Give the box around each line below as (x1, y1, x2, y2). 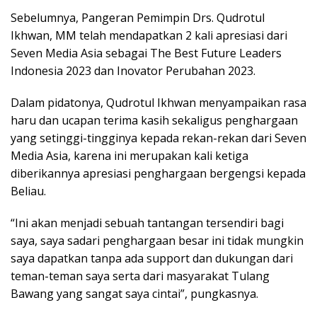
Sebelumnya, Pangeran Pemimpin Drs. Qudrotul (11, 9, 265, 25)
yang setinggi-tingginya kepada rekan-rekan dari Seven (11, 129, 306, 146)
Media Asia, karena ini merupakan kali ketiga (11, 147, 248, 163)
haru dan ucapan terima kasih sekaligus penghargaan (11, 112, 298, 128)
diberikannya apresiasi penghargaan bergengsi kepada (11, 165, 306, 181)
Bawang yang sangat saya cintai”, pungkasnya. (11, 285, 258, 301)
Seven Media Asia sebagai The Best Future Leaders (11, 45, 282, 61)
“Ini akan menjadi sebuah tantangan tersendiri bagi (11, 214, 284, 231)
